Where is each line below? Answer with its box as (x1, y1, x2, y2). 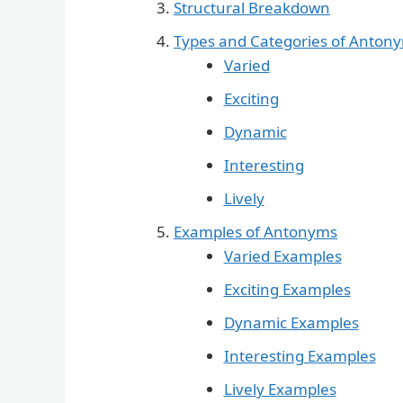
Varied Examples (223, 246, 342, 267)
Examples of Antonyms (174, 221, 337, 243)
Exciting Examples (223, 279, 351, 300)
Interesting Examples (223, 345, 376, 367)
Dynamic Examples (223, 312, 359, 334)
